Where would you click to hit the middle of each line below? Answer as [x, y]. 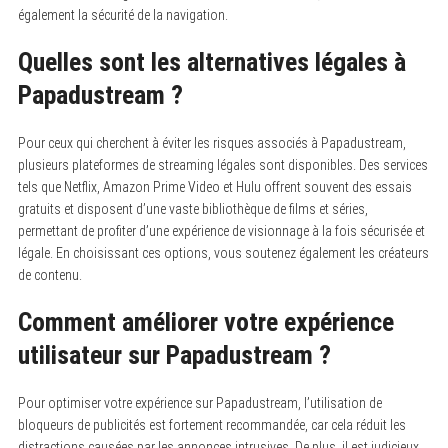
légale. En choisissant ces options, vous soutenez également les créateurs [223, 253]
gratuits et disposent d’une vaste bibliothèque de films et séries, [192, 209]
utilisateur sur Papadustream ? [174, 355]
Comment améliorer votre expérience [205, 322]
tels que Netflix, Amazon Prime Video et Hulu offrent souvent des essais [214, 187]
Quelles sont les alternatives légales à [211, 62]
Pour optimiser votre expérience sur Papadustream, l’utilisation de [199, 403]
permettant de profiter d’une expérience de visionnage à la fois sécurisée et [221, 231]
